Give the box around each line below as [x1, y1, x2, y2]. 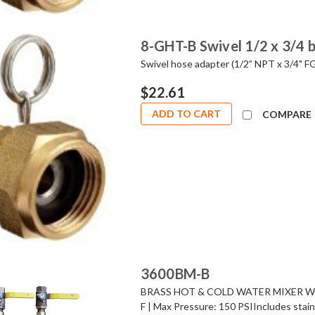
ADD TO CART [151, 108, 221, 120]
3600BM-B [140, 264, 210, 282]
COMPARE [262, 108, 311, 121]
